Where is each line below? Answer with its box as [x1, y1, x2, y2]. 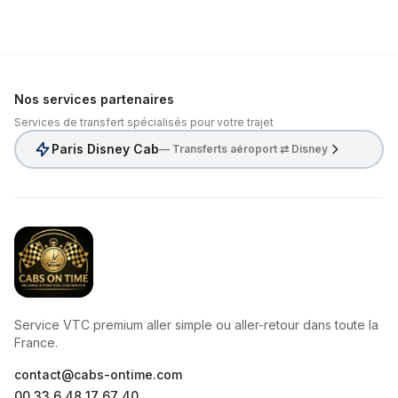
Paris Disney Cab [52, 141, 159, 156]
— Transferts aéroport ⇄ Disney [159, 142, 328, 155]
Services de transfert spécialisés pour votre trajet [14, 115, 274, 129]
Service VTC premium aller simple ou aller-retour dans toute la [14, 317, 378, 332]
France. [14, 335, 58, 350]
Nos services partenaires [14, 92, 174, 107]
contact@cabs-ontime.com [14, 367, 182, 382]
